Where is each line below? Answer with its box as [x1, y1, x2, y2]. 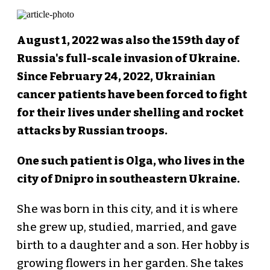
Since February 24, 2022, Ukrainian [16, 70, 215, 84]
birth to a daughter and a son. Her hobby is [16, 239, 250, 253]
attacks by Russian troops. [16, 124, 168, 138]
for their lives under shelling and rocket [16, 106, 243, 120]
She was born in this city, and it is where [16, 202, 238, 216]
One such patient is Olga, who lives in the [16, 154, 245, 168]
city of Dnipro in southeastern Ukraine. [16, 172, 240, 186]
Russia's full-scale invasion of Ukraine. [16, 52, 240, 66]
